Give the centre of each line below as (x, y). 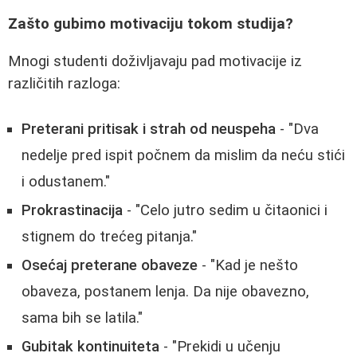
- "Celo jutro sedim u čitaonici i (225, 210)
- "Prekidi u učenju (220, 346)
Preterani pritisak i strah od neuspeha (149, 129)
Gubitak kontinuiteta (90, 346)
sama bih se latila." (82, 318)
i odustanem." (66, 181)
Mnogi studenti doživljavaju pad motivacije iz (155, 61)
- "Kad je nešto (248, 265)
